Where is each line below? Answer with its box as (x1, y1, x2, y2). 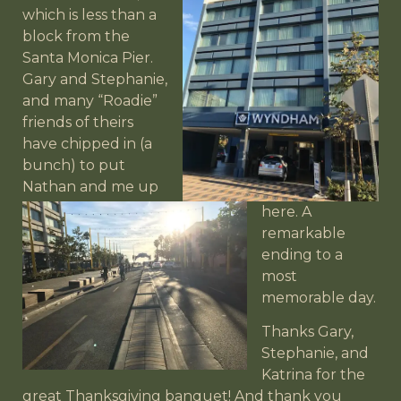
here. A (261, 202, 311, 220)
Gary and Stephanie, (22, 70, 167, 88)
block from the (22, 27, 130, 45)
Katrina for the (261, 366, 365, 384)
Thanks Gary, (261, 323, 354, 341)
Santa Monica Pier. (22, 48, 153, 66)
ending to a (261, 245, 343, 263)
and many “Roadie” (22, 91, 158, 109)
